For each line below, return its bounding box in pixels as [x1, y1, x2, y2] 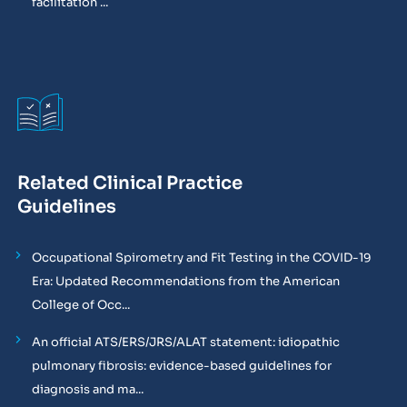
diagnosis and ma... [31, 382, 144, 398]
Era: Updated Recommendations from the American [31, 273, 340, 290]
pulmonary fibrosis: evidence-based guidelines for [31, 358, 332, 374]
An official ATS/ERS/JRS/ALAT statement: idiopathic [31, 334, 340, 351]
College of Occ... [31, 297, 130, 313]
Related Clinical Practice [16, 172, 243, 195]
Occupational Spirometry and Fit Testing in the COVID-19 [31, 250, 372, 266]
